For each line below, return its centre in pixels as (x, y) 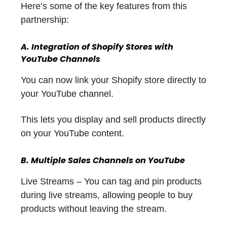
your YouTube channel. (67, 94)
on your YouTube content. (72, 134)
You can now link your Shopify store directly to (113, 80)
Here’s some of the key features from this (104, 6)
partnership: (45, 20)
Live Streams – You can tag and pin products (111, 182)
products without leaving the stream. (94, 209)
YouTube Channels (61, 59)
